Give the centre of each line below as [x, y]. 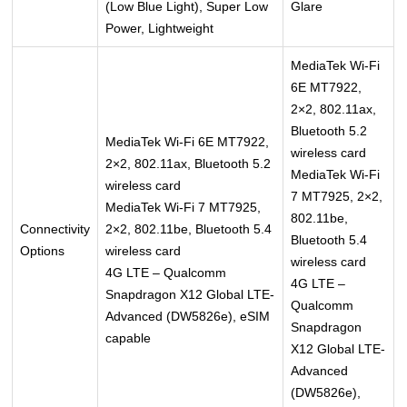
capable [129, 338]
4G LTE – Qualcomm [166, 273]
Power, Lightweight [160, 29]
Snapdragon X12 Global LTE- [190, 295]
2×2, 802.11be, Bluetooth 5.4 [189, 229]
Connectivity [55, 229]
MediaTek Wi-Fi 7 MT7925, [184, 208]
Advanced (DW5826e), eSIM [188, 317]
